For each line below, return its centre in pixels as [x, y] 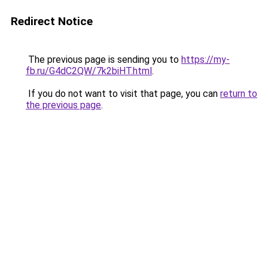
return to [239, 94]
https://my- [205, 60]
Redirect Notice [52, 21]
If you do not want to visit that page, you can [123, 94]
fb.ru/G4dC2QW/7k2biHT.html [89, 71]
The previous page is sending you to [103, 60]
